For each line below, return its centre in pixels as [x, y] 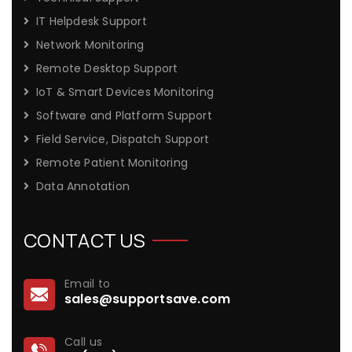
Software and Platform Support [124, 115]
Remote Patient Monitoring [112, 162]
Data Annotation [83, 186]
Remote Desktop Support [107, 68]
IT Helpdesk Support [92, 21]
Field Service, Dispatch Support [123, 139]
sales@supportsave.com [148, 299]
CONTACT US [84, 240]
